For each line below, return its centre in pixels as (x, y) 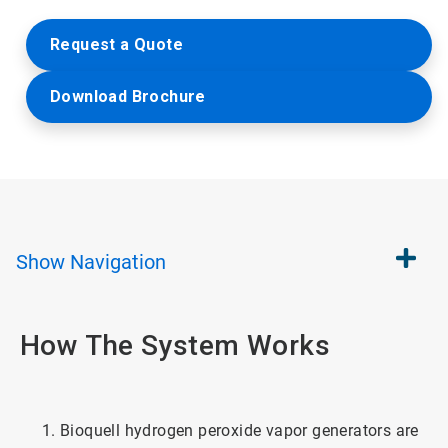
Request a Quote (116, 44)
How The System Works (175, 345)
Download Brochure (128, 96)
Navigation (118, 262)
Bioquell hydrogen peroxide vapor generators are (239, 430)
